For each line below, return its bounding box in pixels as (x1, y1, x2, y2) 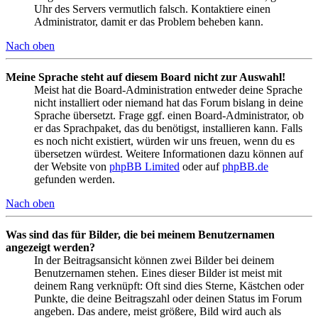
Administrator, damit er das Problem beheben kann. (34, 15, 263, 28)
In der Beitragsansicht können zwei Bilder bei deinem (34, 253, 274, 266)
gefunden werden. (34, 172, 115, 185)
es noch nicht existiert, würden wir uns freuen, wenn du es (34, 134, 295, 147)
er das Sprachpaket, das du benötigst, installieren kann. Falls (34, 121, 302, 134)
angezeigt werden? (6, 241, 95, 253)
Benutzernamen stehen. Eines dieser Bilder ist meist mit (34, 266, 282, 279)
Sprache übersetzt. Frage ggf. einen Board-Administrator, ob (34, 109, 304, 121)
